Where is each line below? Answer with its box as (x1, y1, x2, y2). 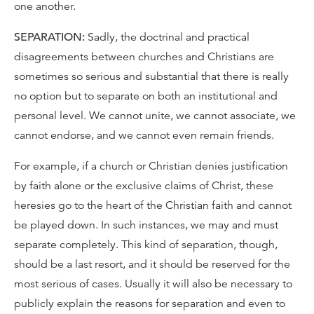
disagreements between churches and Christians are (14, 50, 274, 64)
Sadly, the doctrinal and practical (85, 30, 250, 44)
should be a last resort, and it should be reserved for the (14, 257, 290, 271)
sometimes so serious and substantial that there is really (14, 69, 289, 83)
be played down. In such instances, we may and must (14, 218, 278, 232)
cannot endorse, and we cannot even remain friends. (14, 128, 274, 142)
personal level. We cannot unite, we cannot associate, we (14, 109, 296, 123)
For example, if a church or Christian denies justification (14, 159, 288, 173)
